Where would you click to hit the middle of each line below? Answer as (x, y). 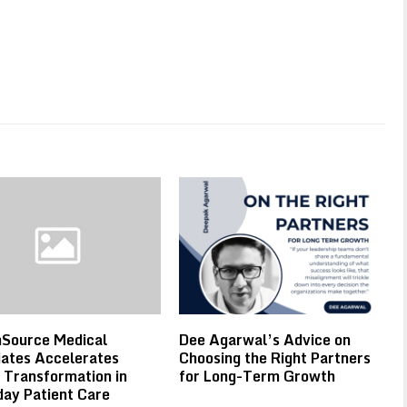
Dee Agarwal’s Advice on (265, 339)
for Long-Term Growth (258, 376)
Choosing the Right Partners (275, 357)
